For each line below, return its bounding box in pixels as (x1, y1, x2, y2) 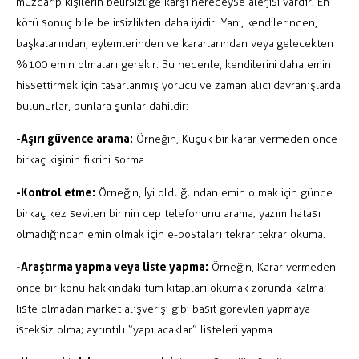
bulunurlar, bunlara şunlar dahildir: (16, 99, 188, 114)
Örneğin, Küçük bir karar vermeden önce (132, 132, 338, 147)
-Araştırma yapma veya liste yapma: (16, 260, 208, 274)
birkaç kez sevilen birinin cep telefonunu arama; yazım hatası (16, 207, 321, 221)
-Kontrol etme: (16, 185, 95, 200)
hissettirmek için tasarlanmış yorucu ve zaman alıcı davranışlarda (16, 79, 341, 93)
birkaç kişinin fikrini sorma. (16, 153, 147, 167)
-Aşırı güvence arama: (16, 131, 133, 146)
